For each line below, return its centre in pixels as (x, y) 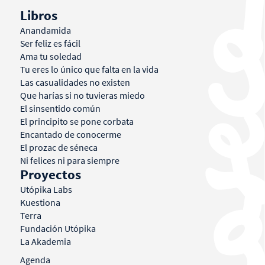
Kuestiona (40, 202)
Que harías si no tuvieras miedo (82, 95)
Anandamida (45, 30)
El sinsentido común (60, 108)
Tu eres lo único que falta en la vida (89, 69)
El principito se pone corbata (77, 121)
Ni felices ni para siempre (70, 160)
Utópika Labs (46, 189)
